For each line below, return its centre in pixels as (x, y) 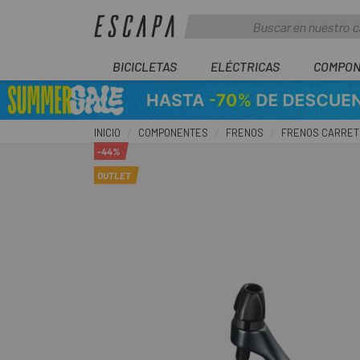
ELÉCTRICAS (245, 66)
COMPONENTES (173, 133)
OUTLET (114, 175)
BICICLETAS (145, 66)
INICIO (107, 133)
